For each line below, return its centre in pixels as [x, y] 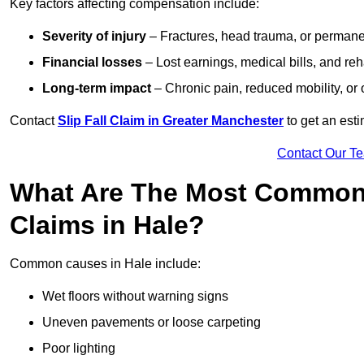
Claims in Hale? [107, 225]
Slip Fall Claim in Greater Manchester [171, 121]
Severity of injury [94, 37]
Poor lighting [79, 349]
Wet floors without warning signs [135, 297]
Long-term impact [97, 89]
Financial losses [92, 63]
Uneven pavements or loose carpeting [152, 323]
